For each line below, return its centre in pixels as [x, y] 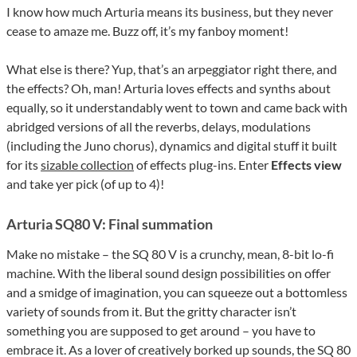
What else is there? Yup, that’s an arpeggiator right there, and [172, 69]
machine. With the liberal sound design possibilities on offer [169, 273]
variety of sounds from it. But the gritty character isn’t [151, 311]
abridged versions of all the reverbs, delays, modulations [159, 126]
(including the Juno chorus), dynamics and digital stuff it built [172, 145]
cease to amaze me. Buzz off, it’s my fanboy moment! [147, 30]
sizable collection [87, 164]
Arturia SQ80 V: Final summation [110, 224]
